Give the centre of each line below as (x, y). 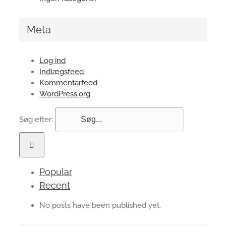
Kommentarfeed (68, 83)
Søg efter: (36, 120)
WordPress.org (65, 94)
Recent (55, 186)
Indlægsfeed (62, 72)
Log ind (52, 61)
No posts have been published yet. (100, 206)
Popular (56, 172)
